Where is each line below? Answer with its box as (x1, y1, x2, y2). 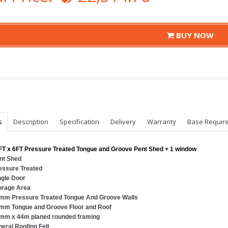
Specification (60, 117, 99, 126)
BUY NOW (174, 30, 214, 40)
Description (13, 117, 48, 126)
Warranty (147, 117, 176, 126)
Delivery (110, 117, 136, 126)
